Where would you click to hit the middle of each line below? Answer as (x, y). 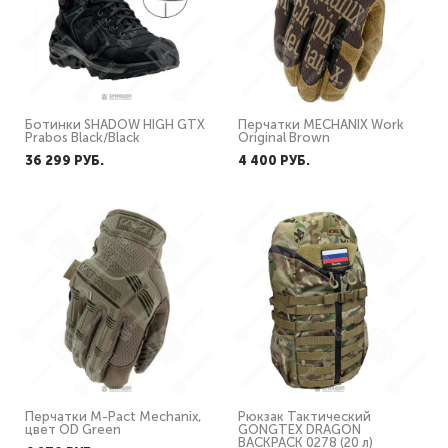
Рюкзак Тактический (304, 416)
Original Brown (284, 137)
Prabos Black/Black (82, 137)
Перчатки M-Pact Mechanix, (113, 416)
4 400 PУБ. (274, 160)
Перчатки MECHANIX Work (321, 124)
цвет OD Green (73, 429)
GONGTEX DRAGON (299, 429)
